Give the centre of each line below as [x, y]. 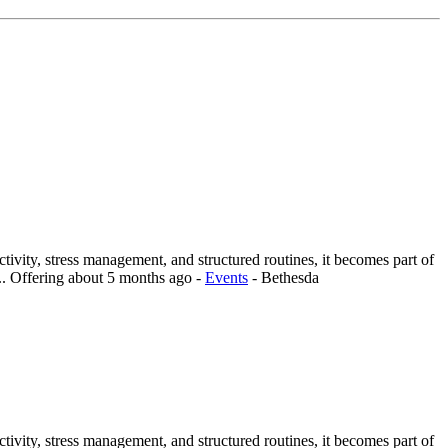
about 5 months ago [132, 278]
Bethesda [290, 278]
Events [226, 278]
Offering [39, 278]
